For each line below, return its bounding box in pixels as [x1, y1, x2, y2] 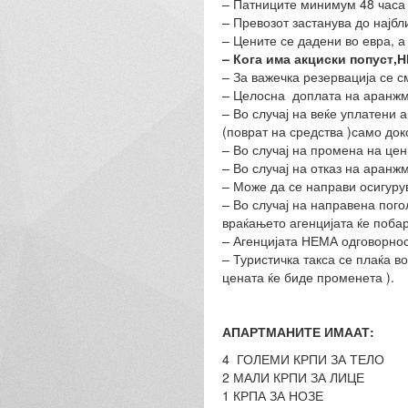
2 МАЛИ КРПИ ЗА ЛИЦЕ [221, 368, 364, 386]
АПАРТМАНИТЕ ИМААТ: [221, 322, 374, 341]
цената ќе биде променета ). [221, 268, 394, 286]
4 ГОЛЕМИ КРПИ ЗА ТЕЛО [221, 350, 384, 368]
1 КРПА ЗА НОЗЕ [221, 386, 323, 404]
